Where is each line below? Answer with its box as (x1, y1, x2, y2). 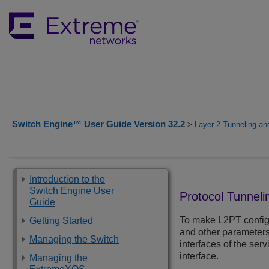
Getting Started (29, 216, 93, 226)
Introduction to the (29, 174, 105, 184)
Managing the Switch (29, 234, 119, 244)
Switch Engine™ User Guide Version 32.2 (12, 119, 185, 129)
